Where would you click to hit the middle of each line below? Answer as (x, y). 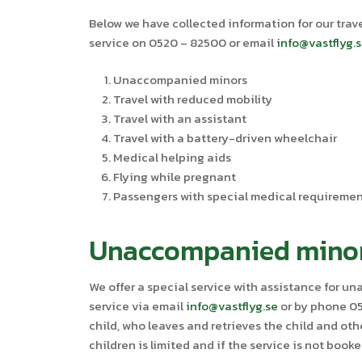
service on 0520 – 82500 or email (183, 42)
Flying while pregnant (175, 177)
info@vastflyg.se (232, 306)
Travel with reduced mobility (193, 99)
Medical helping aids (173, 157)
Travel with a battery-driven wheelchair (225, 138)
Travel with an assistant (180, 118)
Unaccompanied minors (181, 80)
